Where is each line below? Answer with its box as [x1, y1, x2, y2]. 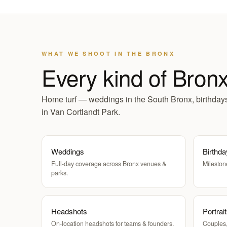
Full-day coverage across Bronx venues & [51, 159, 166, 168]
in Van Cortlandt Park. [42, 106, 120, 118]
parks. [51, 168, 68, 177]
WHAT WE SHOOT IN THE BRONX [42, 50, 175, 57]
